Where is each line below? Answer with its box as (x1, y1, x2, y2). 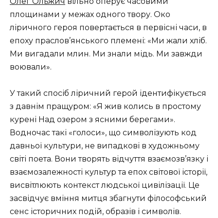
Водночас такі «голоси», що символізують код (10, 128, 197, 138)
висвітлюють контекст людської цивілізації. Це (10, 181, 200, 190)
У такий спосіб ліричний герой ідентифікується (10, 89, 206, 98)
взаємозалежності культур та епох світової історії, (10, 167, 207, 177)
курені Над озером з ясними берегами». (10, 115, 175, 125)
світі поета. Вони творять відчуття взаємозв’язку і (10, 154, 208, 164)
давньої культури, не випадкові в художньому (10, 141, 200, 151)
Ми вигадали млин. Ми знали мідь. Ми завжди (10, 49, 202, 58)
